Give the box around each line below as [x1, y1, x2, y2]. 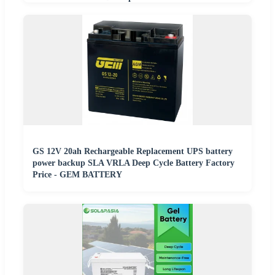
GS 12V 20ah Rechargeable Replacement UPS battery [33, 147, 233, 157]
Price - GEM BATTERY [33, 170, 122, 180]
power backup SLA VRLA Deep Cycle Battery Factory [33, 158, 234, 168]
